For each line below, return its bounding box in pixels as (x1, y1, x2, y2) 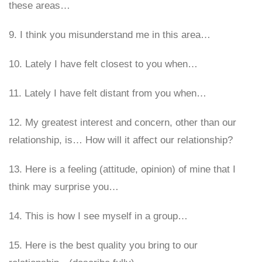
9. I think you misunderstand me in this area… (9, 29, 211, 40)
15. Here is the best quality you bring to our (9, 240, 198, 251)
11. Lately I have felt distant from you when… (9, 88, 206, 99)
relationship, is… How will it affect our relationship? (9, 135, 233, 146)
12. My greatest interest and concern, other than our (9, 117, 236, 128)
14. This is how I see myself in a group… (9, 211, 188, 222)
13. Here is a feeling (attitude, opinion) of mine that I (9, 164, 236, 175)
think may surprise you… (9, 181, 119, 192)
